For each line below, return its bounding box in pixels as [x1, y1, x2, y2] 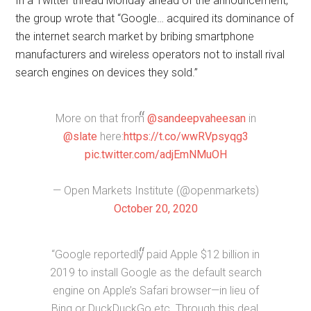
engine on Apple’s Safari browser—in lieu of [52, 284, 259, 298]
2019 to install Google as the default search [49, 266, 262, 280]
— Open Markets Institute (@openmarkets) [52, 184, 259, 198]
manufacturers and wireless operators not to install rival [15, 48, 285, 62]
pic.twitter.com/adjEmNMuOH [84, 148, 227, 162]
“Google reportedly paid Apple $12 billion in [51, 248, 260, 262]
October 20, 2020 [113, 202, 198, 216]
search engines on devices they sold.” [15, 66, 199, 80]
